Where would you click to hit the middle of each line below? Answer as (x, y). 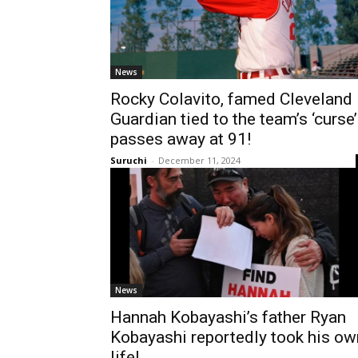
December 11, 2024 (199, 160)
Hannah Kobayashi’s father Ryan (228, 317)
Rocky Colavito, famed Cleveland (231, 99)
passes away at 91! (181, 139)
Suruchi (129, 160)
